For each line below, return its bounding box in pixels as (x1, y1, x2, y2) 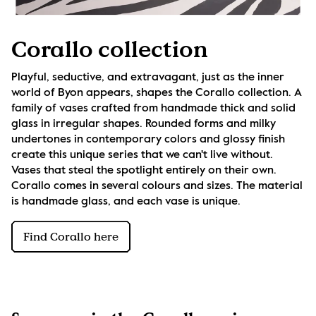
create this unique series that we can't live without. (11, 150, 273, 162)
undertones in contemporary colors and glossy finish (11, 134, 285, 146)
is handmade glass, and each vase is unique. (11, 196, 241, 208)
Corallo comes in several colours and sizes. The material (11, 181, 303, 193)
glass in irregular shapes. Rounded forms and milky (11, 119, 276, 130)
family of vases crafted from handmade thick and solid (11, 103, 296, 115)
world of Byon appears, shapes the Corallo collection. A (11, 87, 302, 99)
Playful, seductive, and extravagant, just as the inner (11, 72, 284, 84)
